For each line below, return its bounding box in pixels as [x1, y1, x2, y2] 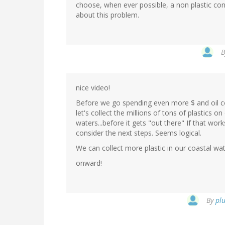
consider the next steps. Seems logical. [76, 128, 201, 138]
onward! [76, 158, 102, 168]
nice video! [76, 83, 110, 93]
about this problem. [76, 10, 139, 20]
